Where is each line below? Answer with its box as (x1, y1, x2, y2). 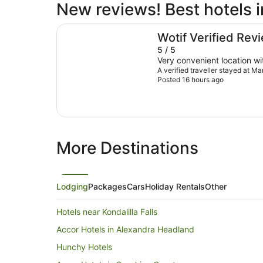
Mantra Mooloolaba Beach (56, 23, 173, 35)
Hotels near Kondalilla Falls (56, 207, 157, 217)
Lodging (56, 181, 88, 192)
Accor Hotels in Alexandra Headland (56, 224, 194, 235)
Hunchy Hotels (56, 242, 112, 252)
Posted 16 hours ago (157, 75, 224, 85)
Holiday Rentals (145, 181, 205, 192)
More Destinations (56, 138, 198, 159)
